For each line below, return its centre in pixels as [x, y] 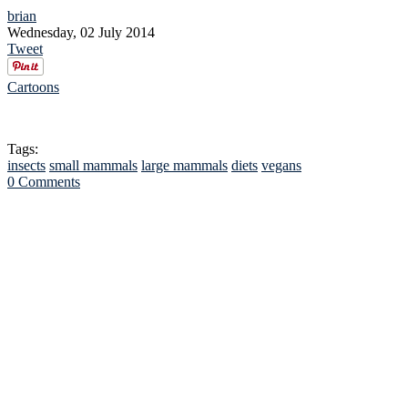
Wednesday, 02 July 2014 [81, 33]
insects [26, 166]
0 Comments [44, 182]
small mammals [93, 166]
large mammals [184, 166]
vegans [281, 166]
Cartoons [33, 87]
